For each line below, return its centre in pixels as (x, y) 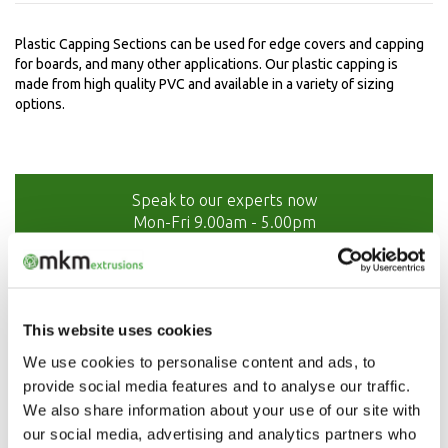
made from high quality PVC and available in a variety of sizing (204, 84)
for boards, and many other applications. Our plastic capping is (206, 64)
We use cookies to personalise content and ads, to (199, 361)
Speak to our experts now (224, 200)
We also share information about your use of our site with (222, 409)
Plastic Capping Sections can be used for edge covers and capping (219, 44)
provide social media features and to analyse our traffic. (217, 385)
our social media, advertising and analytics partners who (219, 433)
